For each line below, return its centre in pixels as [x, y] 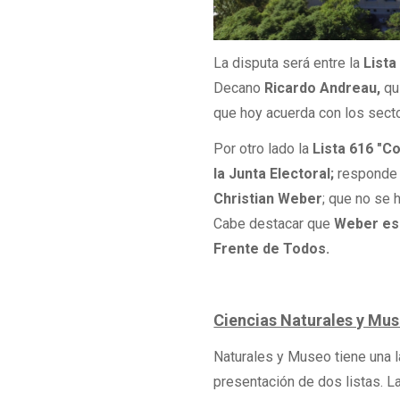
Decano [239, 87]
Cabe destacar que [272, 224]
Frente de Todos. [272, 249]
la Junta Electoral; [276, 174]
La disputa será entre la [289, 62]
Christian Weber [268, 199]
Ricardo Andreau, [323, 87]
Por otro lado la [263, 149]
